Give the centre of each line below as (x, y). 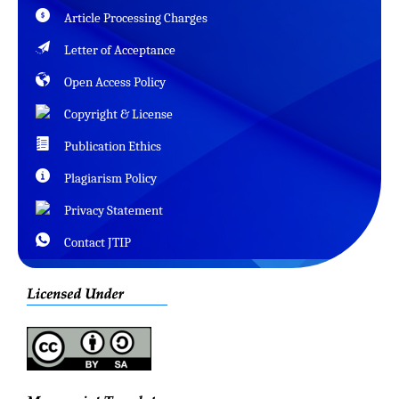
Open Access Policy (115, 81)
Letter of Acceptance (120, 49)
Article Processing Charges (136, 17)
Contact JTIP (98, 242)
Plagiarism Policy (110, 178)
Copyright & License (118, 114)
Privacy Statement (114, 210)
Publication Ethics (113, 146)
